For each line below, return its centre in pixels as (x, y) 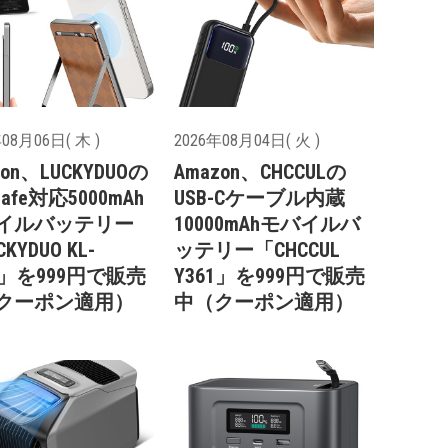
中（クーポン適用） (264, 302)
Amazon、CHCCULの (260, 172)
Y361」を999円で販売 (269, 276)
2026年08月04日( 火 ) (247, 141)
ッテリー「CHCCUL (257, 250)
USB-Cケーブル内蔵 (259, 198)
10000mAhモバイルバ (267, 224)
